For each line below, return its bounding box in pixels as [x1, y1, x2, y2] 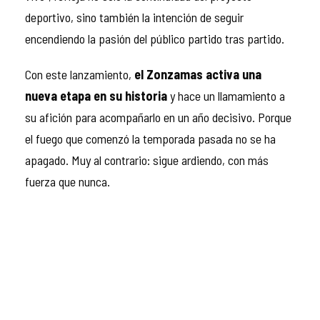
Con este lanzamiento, [25, 66, 134, 82]
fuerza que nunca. [25, 173, 110, 189]
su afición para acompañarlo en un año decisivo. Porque [25, 109, 291, 125]
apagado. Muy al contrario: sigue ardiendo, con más [25, 151, 269, 168]
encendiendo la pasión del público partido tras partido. [25, 30, 284, 46]
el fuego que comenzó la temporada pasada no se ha [25, 130, 276, 146]
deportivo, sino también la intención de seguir [25, 9, 244, 25]
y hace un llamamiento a [167, 87, 285, 104]
